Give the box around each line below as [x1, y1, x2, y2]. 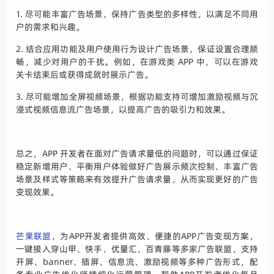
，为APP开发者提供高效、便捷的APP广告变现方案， [51, 230, 258, 243]
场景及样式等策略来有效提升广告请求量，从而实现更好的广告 [16, 173, 258, 186]
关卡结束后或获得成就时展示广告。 [16, 68, 154, 81]
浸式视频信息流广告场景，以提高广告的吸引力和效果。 [16, 103, 231, 116]
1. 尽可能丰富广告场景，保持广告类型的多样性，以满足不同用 [16, 8, 258, 21]
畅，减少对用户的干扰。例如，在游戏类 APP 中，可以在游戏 [16, 56, 258, 68]
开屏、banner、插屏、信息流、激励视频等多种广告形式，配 [16, 256, 258, 268]
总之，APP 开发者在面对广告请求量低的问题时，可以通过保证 [16, 147, 258, 160]
